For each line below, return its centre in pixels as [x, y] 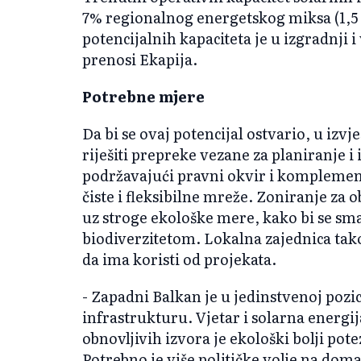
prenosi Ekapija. [140, 59]
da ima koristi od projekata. [179, 259]
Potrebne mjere [143, 96]
